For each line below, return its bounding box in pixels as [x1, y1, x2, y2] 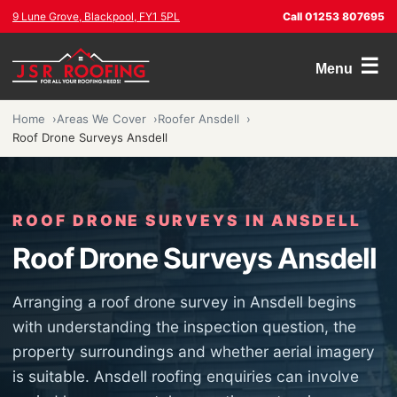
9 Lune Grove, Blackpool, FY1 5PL [12, 10, 180, 23]
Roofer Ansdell [158, 112, 239, 126]
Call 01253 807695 [283, 10, 385, 23]
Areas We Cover [57, 112, 146, 126]
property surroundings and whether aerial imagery [12, 342, 375, 361]
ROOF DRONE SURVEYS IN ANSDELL [12, 211, 362, 230]
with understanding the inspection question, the [12, 317, 356, 336]
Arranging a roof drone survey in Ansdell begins [12, 292, 356, 311]
